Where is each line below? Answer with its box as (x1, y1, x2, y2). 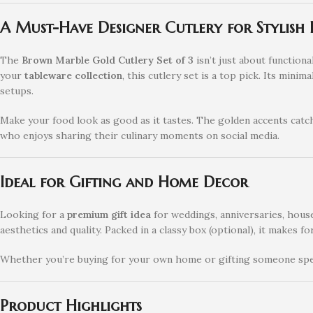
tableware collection (24, 68, 122, 82)
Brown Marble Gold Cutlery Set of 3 (22, 53, 194, 66)
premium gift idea (67, 208, 151, 221)
